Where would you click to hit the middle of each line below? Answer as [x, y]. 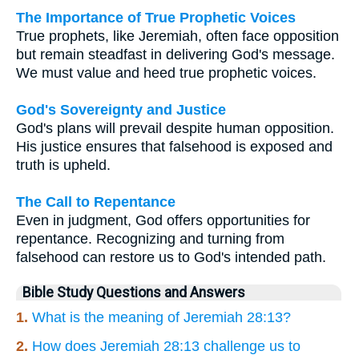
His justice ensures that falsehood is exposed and [174, 147]
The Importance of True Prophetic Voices [156, 18]
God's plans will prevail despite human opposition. [175, 129]
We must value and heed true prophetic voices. [166, 73]
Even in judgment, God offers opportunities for [163, 221]
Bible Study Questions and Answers [134, 293]
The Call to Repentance [96, 202]
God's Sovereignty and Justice [121, 110]
